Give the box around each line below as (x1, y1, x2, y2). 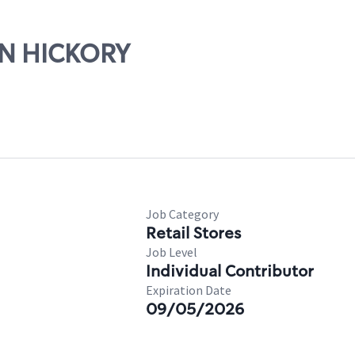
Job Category (146, 206, 219, 222)
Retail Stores (146, 223, 241, 243)
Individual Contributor (146, 261, 314, 281)
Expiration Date (146, 282, 231, 298)
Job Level (146, 244, 197, 260)
